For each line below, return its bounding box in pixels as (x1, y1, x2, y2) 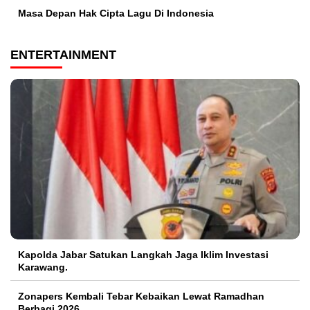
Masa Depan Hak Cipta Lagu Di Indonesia (18, 8, 214, 19)
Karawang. (18, 262, 68, 273)
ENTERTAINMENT (10, 48, 116, 62)
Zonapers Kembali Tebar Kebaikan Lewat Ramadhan (18, 291, 264, 302)
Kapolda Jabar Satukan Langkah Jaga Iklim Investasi (18, 249, 268, 261)
